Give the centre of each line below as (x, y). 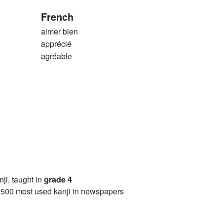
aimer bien (59, 31)
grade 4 (58, 179)
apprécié (56, 43)
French (57, 16)
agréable (56, 56)
